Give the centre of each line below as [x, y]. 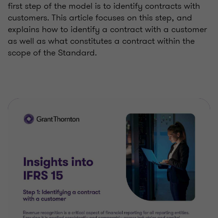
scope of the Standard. [52, 53]
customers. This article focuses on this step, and [100, 18]
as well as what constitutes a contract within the [101, 41]
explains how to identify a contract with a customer [107, 29]
